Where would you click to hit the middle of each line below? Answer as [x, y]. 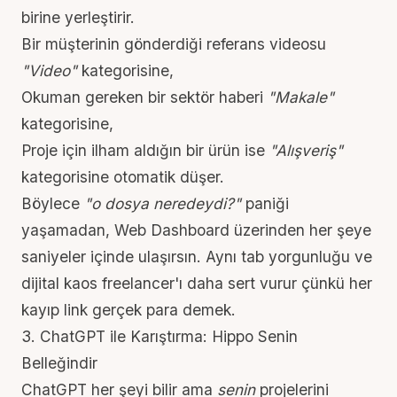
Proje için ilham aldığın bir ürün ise [145, 150]
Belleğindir [59, 363]
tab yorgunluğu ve [307, 257]
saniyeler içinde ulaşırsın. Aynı [131, 257]
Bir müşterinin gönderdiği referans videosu [174, 44]
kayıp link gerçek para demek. [128, 310]
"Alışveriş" [306, 150]
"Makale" [301, 97]
